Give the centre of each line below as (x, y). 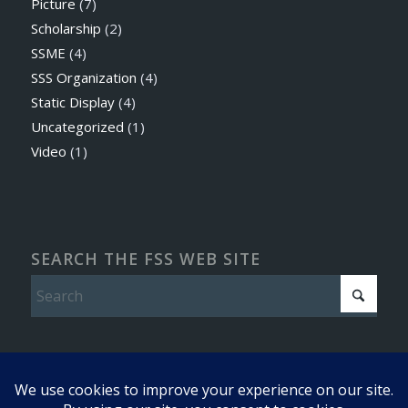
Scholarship (66, 29)
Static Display (72, 102)
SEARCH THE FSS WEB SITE (145, 259)
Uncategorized (77, 127)
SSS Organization (83, 78)
